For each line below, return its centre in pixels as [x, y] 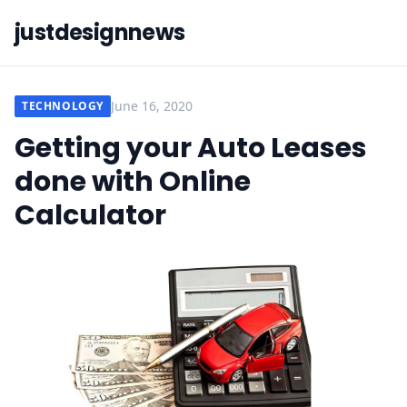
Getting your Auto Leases [191, 148]
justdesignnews [100, 32]
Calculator [90, 215]
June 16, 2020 [152, 106]
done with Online [133, 182]
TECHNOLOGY [63, 106]
